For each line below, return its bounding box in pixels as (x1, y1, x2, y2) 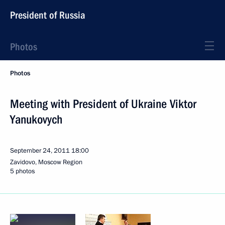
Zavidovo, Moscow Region (10, 158, 82, 167)
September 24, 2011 (10, 146, 70, 155)
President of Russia (10, 9, 85, 21)
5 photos (10, 167, 35, 176)
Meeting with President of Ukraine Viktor (10, 97, 196, 111)
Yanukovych (10, 113, 62, 127)
